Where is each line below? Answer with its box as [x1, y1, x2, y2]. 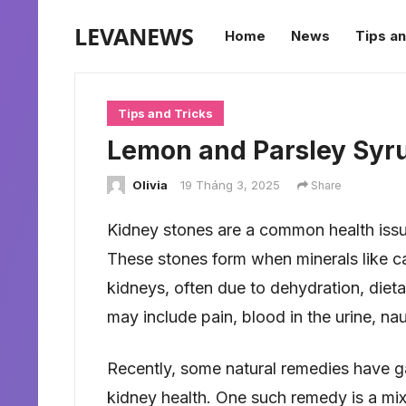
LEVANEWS [74, 21, 194, 52]
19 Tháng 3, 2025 [180, 178, 280, 192]
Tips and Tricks [118, 106, 213, 121]
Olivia [132, 178, 168, 192]
